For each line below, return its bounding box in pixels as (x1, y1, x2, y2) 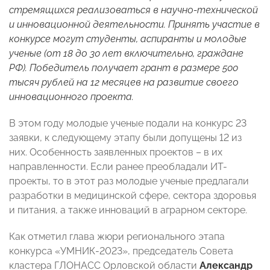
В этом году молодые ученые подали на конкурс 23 (9, 118, 246, 130)
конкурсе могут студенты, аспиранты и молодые (9, 33, 246, 45)
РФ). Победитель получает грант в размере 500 (9, 62, 238, 74)
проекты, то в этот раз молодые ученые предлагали (9, 175, 249, 187)
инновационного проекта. (9, 91, 134, 103)
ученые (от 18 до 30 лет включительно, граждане (9, 48, 243, 60)
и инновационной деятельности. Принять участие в (9, 19, 260, 31)
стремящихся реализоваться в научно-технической (9, 4, 258, 16)
